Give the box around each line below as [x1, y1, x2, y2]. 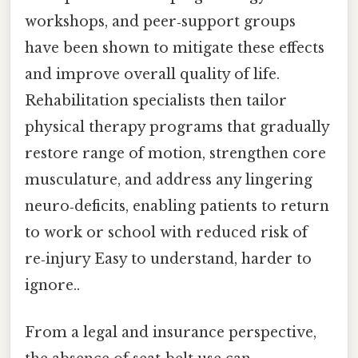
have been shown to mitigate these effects [25, 38, 324, 57]
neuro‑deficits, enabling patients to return [25, 197, 329, 215]
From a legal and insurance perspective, [25, 323, 316, 341]
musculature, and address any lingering [25, 170, 312, 189]
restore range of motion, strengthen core [25, 144, 326, 162]
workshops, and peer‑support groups [25, 12, 296, 30]
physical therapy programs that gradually [25, 117, 329, 136]
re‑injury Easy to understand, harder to [25, 249, 312, 268]
